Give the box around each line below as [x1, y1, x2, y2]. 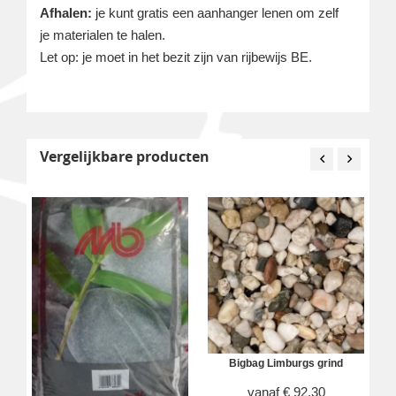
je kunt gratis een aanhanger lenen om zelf [95, 4, 339, 20]
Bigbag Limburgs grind [229, 356, 343, 369]
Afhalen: [40, 4, 95, 20]
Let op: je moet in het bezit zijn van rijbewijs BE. [40, 49, 312, 65]
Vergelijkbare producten [40, 146, 209, 166]
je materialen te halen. [40, 27, 165, 42]
